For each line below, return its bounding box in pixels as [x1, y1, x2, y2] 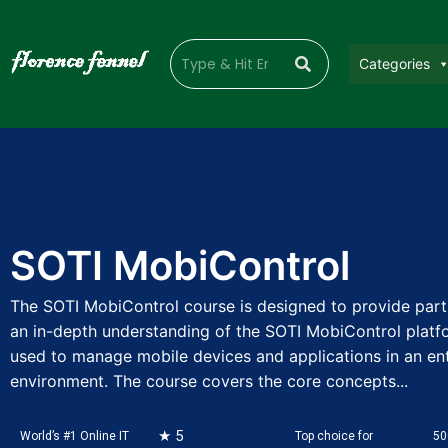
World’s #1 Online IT [20, 429, 129, 443]
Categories [359, 55, 431, 72]
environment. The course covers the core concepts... [10, 371, 408, 391]
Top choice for [295, 429, 373, 443]
